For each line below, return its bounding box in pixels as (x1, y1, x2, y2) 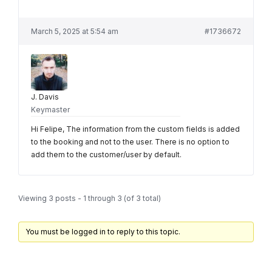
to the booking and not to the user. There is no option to (31, 137, 229, 147)
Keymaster (31, 105, 70, 115)
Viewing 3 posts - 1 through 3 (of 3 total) (18, 194, 161, 203)
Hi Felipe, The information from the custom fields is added (31, 124, 240, 134)
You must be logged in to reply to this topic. (25, 227, 180, 237)
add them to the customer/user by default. (31, 150, 182, 160)
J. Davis (31, 92, 59, 102)
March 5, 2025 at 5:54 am (31, 27, 118, 36)
